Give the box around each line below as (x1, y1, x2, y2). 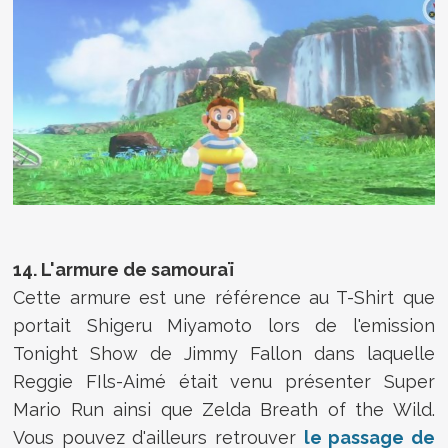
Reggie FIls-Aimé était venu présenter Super (13, 370, 435, 392)
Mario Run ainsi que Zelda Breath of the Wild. (13, 398, 435, 420)
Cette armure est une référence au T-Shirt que (13, 286, 435, 308)
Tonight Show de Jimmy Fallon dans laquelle (13, 342, 435, 364)
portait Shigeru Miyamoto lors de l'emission (13, 314, 435, 336)
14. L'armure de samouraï (13, 258, 234, 280)
